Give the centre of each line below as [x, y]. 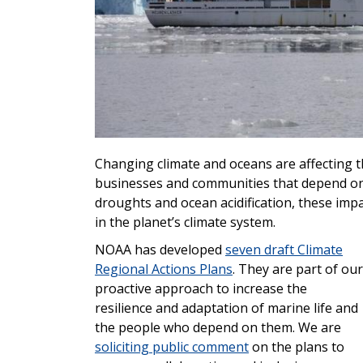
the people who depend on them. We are [218, 328]
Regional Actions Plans [164, 269]
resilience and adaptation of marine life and [226, 308]
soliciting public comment [172, 347]
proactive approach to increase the [201, 289]
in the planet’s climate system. [185, 222]
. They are [263, 269]
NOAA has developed [160, 250]
